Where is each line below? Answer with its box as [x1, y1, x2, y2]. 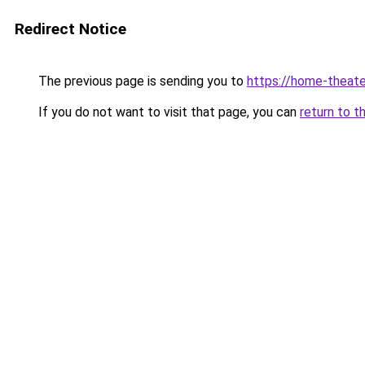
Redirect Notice [15, 20, 126, 38]
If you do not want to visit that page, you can [35, 104, 300, 120]
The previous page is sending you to [35, 73, 247, 89]
